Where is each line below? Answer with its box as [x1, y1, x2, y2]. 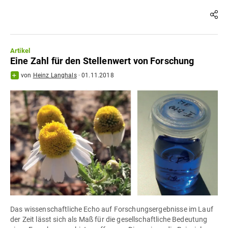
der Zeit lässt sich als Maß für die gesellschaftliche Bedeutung [10, 215, 208, 223]
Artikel [10, 47, 31, 55]
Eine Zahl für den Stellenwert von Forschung [10, 55, 194, 67]
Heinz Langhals [33, 72, 77, 79]
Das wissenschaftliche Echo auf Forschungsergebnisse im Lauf [10, 205, 213, 213]
